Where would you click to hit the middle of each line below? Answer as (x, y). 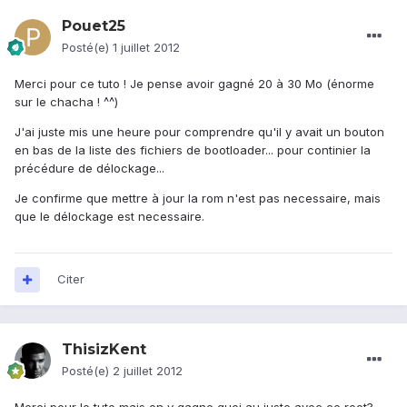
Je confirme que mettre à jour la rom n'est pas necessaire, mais (198, 199)
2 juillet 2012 (148, 371)
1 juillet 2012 (146, 48)
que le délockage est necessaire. (109, 217)
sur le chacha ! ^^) (66, 102)
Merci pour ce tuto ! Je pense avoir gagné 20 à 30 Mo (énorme (194, 84)
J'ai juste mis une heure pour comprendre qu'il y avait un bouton (199, 132)
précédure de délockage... (89, 169)
